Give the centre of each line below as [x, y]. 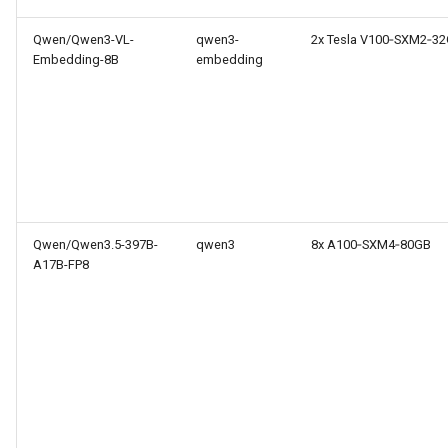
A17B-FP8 [61, 264]
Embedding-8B [76, 59]
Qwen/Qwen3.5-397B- [95, 244]
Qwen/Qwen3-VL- [83, 39]
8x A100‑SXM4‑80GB [371, 244]
